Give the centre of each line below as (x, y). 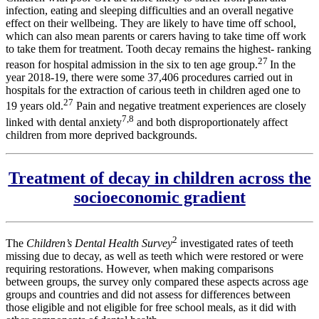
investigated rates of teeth (235, 244)
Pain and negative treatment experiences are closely (190, 106)
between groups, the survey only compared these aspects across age (157, 282)
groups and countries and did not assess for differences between (148, 295)
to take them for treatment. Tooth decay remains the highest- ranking (158, 48)
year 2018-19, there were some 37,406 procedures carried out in (149, 78)
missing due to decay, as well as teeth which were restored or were (155, 256)
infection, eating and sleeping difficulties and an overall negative (150, 10)
